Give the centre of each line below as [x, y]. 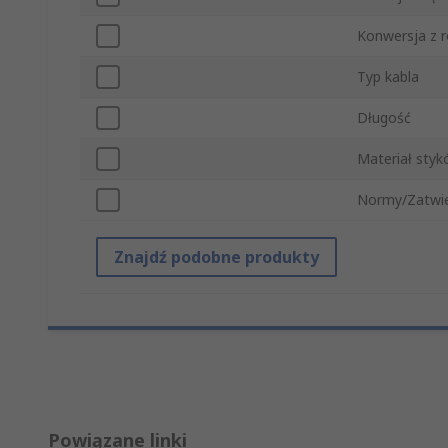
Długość [384, 118]
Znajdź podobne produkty [216, 257]
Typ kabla [388, 77]
